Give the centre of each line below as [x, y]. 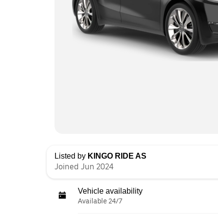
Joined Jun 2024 [84, 166]
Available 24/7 [100, 201]
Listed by [71, 156]
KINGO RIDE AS [117, 156]
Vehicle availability [110, 191]
